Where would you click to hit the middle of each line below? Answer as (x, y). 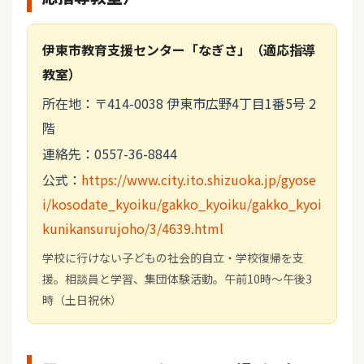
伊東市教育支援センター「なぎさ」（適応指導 (179, 50)
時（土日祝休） (82, 300)
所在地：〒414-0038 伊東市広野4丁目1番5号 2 (179, 104)
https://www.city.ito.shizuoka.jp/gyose (199, 180)
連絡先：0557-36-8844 (110, 154)
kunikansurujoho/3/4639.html (133, 229)
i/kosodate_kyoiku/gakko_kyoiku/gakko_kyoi (182, 204)
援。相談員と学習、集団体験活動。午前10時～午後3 (177, 279)
